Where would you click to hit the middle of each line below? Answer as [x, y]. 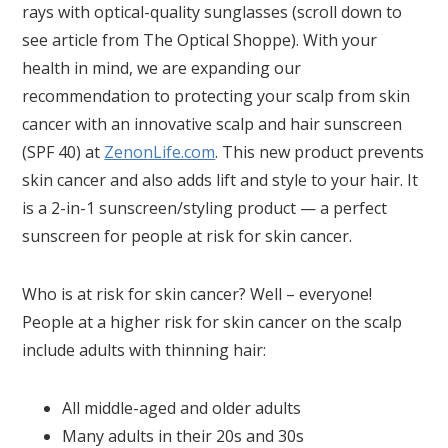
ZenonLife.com [160, 152]
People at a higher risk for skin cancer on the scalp [212, 322]
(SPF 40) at [63, 152]
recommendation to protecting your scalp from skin [216, 96]
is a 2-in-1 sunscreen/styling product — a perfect [205, 208]
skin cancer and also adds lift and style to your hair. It [220, 180]
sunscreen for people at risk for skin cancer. [187, 236]
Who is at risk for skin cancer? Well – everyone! [197, 294]
